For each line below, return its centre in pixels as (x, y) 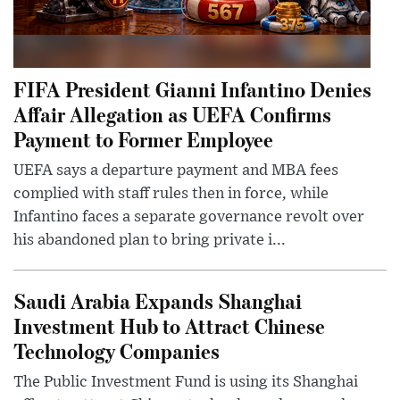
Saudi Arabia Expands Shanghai (158, 301)
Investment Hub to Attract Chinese (169, 326)
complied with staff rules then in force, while (171, 194)
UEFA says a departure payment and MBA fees (176, 171)
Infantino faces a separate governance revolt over (189, 217)
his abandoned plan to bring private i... (150, 241)
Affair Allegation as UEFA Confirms (172, 114)
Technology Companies (117, 351)
